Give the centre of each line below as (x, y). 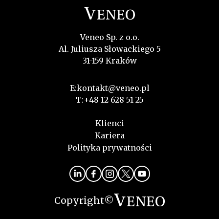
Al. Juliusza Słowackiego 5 (109, 49)
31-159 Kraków (109, 61)
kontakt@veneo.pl (113, 88)
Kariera (109, 136)
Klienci (109, 123)
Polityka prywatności (109, 148)
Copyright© (84, 201)
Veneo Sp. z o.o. (109, 37)
